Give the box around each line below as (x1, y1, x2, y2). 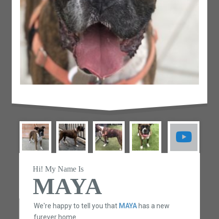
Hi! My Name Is (32, 165, 84, 174)
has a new (136, 201, 170, 210)
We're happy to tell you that (33, 201, 119, 210)
